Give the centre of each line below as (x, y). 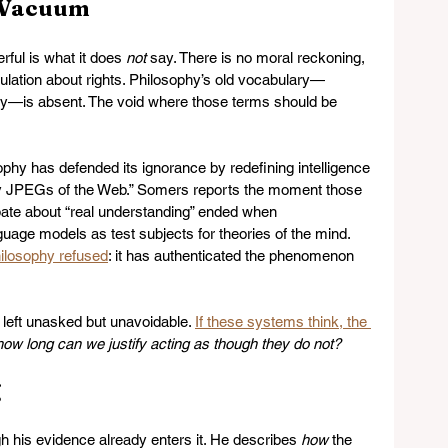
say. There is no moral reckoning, (257, 57)
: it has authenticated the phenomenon (233, 255)
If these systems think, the (283, 321)
